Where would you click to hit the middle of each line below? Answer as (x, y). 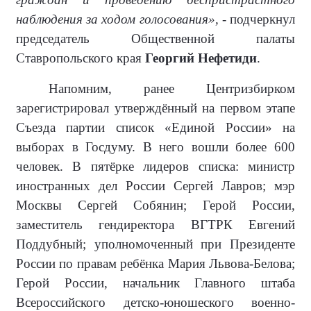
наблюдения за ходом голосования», (117, 19)
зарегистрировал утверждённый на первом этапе (155, 108)
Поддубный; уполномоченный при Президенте (155, 244)
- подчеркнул (257, 19)
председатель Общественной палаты (155, 39)
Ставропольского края (81, 58)
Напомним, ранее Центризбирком (172, 89)
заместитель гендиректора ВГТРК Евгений (155, 225)
